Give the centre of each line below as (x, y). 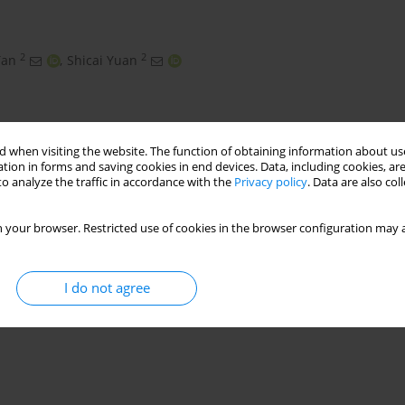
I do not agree (107, 287)
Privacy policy (271, 182)
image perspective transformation (139, 284)
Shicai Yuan (102, 61)
